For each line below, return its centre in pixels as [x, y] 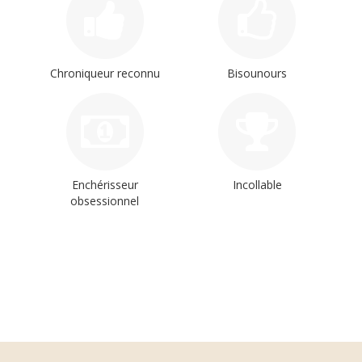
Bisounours [257, 73]
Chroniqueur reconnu [105, 73]
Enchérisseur [105, 184]
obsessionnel [105, 200]
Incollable [257, 184]
